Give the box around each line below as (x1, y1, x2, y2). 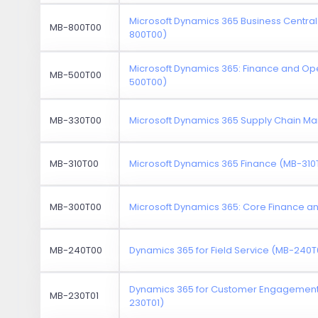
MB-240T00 (50, 243, 103, 257)
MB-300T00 (50, 199, 102, 214)
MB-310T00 (50, 156, 99, 170)
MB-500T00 (50, 67, 102, 82)
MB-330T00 (50, 113, 102, 127)
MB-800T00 (50, 20, 102, 34)
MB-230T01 (50, 288, 99, 302)
